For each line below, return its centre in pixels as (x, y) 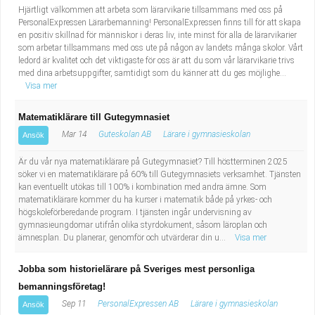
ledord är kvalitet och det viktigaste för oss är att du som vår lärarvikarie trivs (156, 60)
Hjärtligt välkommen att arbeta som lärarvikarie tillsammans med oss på (150, 10)
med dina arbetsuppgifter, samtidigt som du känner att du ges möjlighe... (152, 73)
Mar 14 (73, 134)
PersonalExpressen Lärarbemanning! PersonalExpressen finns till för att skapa (160, 22)
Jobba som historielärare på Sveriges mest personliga (136, 269)
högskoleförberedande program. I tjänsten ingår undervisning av (135, 212)
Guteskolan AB (125, 134)
